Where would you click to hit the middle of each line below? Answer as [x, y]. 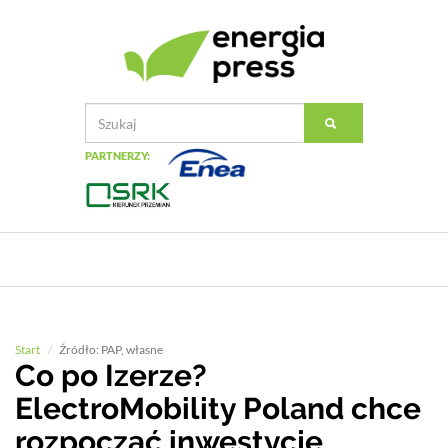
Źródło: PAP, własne [111, 349]
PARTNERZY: [117, 156]
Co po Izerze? [111, 375]
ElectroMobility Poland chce [218, 408]
